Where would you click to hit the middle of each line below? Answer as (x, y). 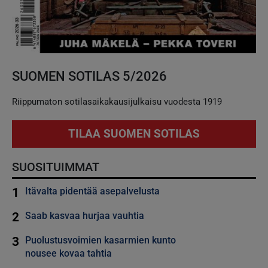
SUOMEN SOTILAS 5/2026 (89, 76)
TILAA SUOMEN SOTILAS (134, 134)
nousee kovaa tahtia (68, 254)
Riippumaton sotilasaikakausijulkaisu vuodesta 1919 (117, 102)
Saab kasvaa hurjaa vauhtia (85, 216)
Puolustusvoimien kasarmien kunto (100, 240)
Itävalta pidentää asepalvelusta (92, 191)
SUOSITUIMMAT (56, 167)
